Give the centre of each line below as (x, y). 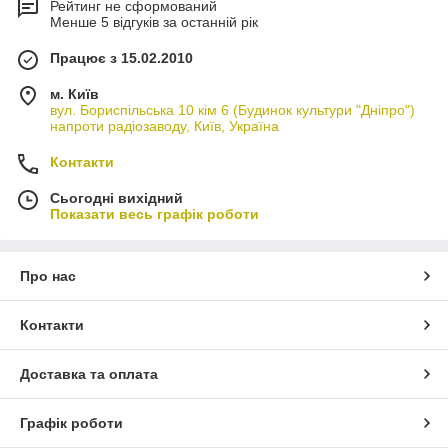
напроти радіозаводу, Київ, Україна (164, 125)
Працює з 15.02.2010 (121, 57)
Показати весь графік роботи (154, 213)
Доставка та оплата (89, 373)
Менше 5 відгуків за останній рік (154, 21)
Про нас (48, 275)
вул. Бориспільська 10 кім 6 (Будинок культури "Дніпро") (232, 109)
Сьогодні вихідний (116, 197)
